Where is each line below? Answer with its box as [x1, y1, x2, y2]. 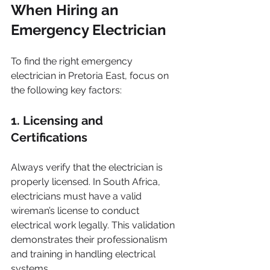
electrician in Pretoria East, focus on [11, 70, 171, 81]
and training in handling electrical [11, 248, 158, 260]
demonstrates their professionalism [11, 234, 170, 245]
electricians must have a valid [11, 190, 144, 202]
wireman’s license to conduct [11, 205, 142, 216]
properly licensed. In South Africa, [11, 176, 163, 187]
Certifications [11, 130, 87, 145]
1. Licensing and [11, 113, 106, 128]
